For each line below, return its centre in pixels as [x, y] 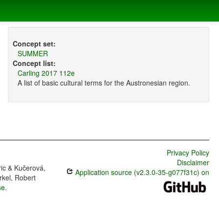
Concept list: [34, 63]
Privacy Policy [188, 153]
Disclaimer [193, 163]
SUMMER [33, 54]
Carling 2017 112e [46, 73]
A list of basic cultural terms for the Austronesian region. [104, 83]
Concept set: [34, 44]
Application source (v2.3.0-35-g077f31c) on [141, 172]
